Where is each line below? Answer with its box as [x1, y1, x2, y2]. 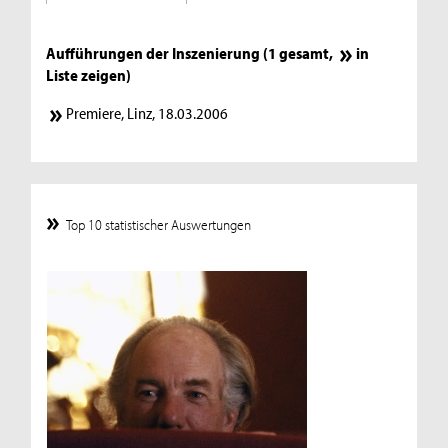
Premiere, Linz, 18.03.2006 [65, 102, 228, 123]
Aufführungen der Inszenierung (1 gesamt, [46, 42, 337, 63]
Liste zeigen [46, 64, 127, 85]
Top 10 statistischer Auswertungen [66, 214, 252, 234]
